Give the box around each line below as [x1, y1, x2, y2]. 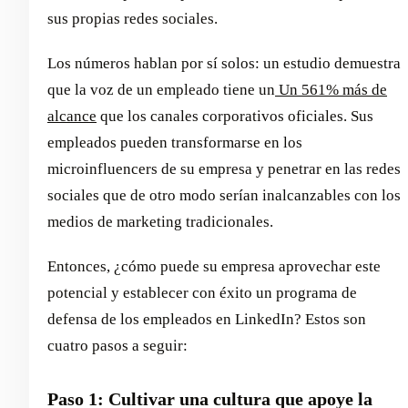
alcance [47, 107, 97, 125]
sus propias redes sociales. [47, 9, 218, 27]
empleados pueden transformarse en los [47, 133, 302, 151]
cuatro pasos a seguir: [47, 336, 188, 354]
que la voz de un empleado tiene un [47, 80, 275, 98]
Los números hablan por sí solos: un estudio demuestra [47, 54, 401, 72]
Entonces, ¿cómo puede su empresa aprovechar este [47, 257, 381, 275]
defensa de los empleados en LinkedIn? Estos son [47, 310, 366, 328]
